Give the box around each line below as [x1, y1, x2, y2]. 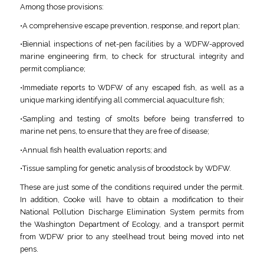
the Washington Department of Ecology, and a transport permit [19, 220, 245, 229]
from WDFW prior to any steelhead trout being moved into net [19, 232, 245, 241]
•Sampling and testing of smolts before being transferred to [19, 114, 245, 123]
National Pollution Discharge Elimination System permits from [19, 207, 245, 216]
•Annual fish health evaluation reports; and [19, 145, 167, 154]
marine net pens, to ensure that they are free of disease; [19, 126, 209, 136]
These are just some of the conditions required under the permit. [19, 183, 245, 192]
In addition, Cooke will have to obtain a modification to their [19, 195, 245, 204]
